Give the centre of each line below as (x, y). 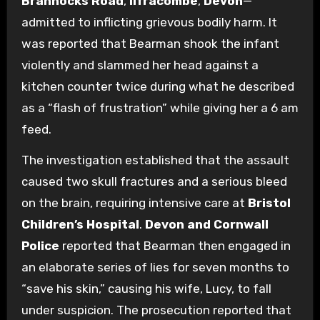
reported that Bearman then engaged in (175, 246)
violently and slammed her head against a (140, 65)
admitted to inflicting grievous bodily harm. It (149, 22)
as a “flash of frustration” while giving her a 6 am (160, 108)
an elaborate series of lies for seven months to (155, 267)
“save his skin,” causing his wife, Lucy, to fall (146, 289)
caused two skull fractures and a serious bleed (154, 182)
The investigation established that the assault (155, 160)
